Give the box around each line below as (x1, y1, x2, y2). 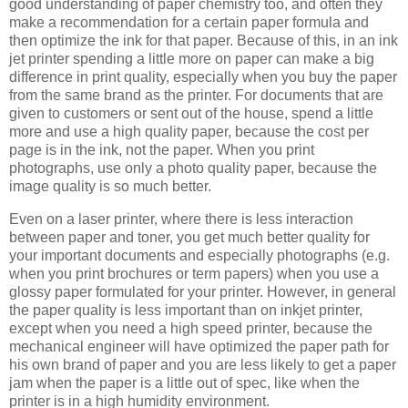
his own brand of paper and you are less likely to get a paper (9, 357, 396, 373)
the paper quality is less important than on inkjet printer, (9, 302, 362, 319)
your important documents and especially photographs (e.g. (9, 248, 390, 264)
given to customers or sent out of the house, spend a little (9, 106, 373, 122)
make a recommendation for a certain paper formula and (9, 15, 369, 31)
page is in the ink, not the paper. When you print (9, 142, 314, 158)
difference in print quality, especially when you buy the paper (9, 69, 397, 86)
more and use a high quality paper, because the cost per (9, 124, 369, 140)
